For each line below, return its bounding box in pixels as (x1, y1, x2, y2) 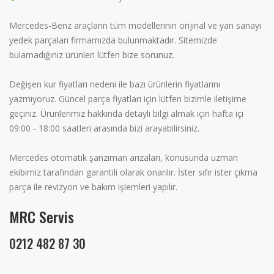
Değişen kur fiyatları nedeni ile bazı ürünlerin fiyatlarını (9, 78, 220, 90)
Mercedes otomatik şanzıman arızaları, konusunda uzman (9, 151, 238, 163)
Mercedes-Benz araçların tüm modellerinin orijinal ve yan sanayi (9, 19, 261, 31)
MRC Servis (9, 205, 74, 228)
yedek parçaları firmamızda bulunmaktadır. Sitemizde (9, 34, 217, 46)
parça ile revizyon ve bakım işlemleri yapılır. (9, 180, 177, 193)
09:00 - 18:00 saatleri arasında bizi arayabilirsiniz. (9, 122, 199, 134)
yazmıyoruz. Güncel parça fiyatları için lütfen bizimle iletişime (9, 92, 246, 105)
